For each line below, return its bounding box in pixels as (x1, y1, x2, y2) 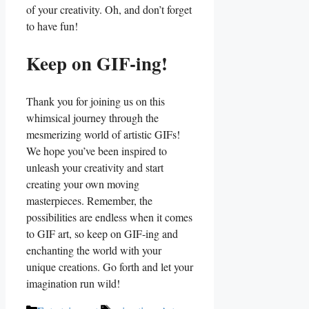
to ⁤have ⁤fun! (26, 18, 78, 33)
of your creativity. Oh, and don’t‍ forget (26, 1, 192, 17)
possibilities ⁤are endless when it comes (26, 209, 192, 224)
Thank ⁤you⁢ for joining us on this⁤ (26, 93, 165, 108)
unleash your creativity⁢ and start (26, 159, 163, 175)
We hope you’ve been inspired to (26, 143, 167, 158)
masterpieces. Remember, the (26, 192, 152, 208)
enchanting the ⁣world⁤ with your (26, 242, 161, 257)
